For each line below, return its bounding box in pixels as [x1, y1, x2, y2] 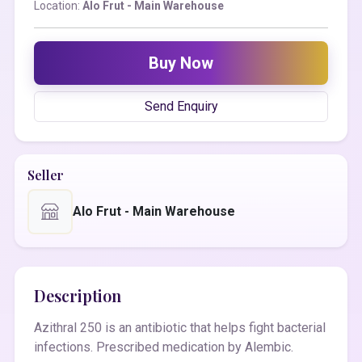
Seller [27, 166, 64, 183]
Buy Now [149, 53, 213, 73]
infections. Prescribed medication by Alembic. [34, 339, 293, 355]
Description [34, 284, 121, 306]
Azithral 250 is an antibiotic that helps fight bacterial [34, 320, 326, 335]
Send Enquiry [144, 99, 218, 114]
